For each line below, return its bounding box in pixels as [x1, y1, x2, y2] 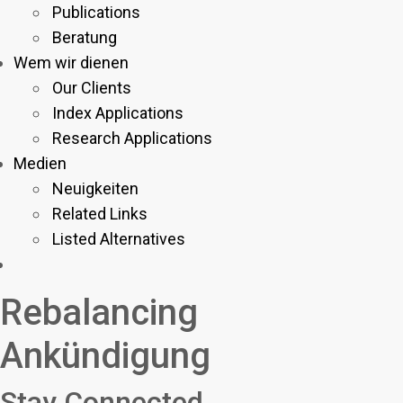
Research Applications [52, 129, 212, 148]
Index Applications [52, 103, 184, 122]
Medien [13, 154, 67, 173]
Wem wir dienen [13, 53, 129, 72]
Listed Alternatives [52, 229, 185, 248]
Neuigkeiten [52, 179, 139, 198]
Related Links [52, 204, 148, 223]
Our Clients [52, 78, 131, 97]
